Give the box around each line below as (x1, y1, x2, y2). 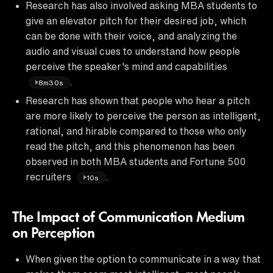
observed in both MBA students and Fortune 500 (26, 156, 246, 166)
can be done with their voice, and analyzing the (26, 30, 237, 41)
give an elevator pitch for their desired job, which (26, 15, 246, 26)
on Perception (12, 226, 95, 241)
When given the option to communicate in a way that (26, 253, 261, 264)
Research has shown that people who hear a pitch (26, 95, 250, 105)
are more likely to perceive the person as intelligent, (26, 110, 261, 121)
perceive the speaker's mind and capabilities (26, 61, 227, 71)
